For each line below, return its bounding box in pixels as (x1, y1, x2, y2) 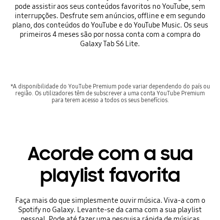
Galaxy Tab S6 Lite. (80, 39, 140, 49)
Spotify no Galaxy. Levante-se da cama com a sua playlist (18, 205, 202, 214)
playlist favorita (40, 163, 180, 187)
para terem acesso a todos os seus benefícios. (51, 96, 169, 104)
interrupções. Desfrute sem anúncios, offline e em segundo (15, 11, 205, 21)
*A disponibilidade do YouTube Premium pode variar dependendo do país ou (10, 82, 210, 90)
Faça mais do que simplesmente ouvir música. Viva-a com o (15, 195, 205, 205)
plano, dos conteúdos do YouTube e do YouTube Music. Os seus (12, 21, 208, 30)
